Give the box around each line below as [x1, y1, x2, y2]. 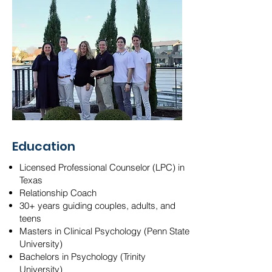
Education [12, 138, 75, 155]
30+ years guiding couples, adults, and [19, 200, 175, 211]
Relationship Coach [19, 187, 97, 199]
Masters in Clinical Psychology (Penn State [19, 225, 189, 237]
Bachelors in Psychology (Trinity [19, 251, 146, 262]
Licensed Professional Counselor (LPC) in [19, 161, 185, 173]
